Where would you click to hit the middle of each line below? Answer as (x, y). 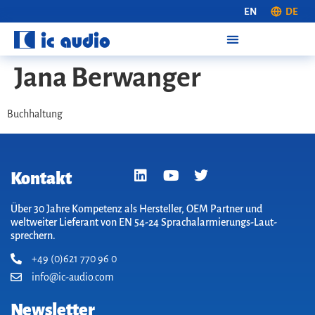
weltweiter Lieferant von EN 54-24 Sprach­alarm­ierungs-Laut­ (144, 222)
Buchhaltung (35, 114)
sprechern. (33, 235)
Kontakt (41, 178)
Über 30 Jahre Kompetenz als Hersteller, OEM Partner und (136, 208)
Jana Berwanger (108, 78)
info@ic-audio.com (73, 277)
